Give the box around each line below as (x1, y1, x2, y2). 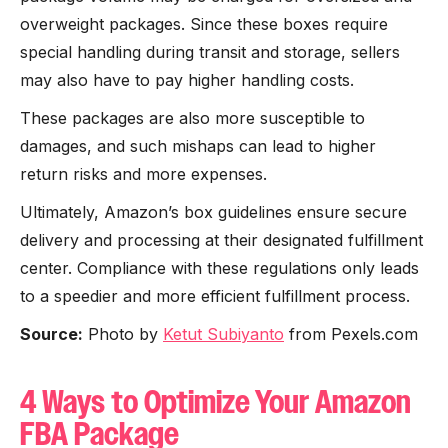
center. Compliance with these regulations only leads (20, 258, 419, 278)
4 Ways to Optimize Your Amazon (20, 383, 411, 421)
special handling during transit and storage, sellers (20, 42, 400, 62)
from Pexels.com (284, 324, 418, 344)
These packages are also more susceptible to (20, 108, 365, 128)
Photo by (83, 324, 163, 344)
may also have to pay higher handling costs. (20, 70, 359, 90)
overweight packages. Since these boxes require (20, 14, 388, 34)
